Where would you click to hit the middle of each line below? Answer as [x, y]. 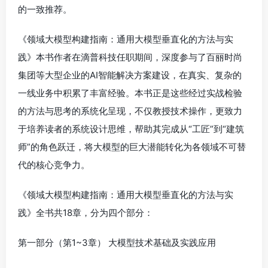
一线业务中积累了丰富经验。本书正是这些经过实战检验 [130, 93]
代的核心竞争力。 [54, 165]
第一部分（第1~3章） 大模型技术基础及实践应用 [117, 243]
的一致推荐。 [45, 9]
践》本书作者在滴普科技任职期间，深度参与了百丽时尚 [130, 57]
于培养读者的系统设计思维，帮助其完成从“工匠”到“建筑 [131, 129]
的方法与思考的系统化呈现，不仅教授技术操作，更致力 [130, 111]
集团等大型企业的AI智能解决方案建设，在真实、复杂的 [130, 75]
